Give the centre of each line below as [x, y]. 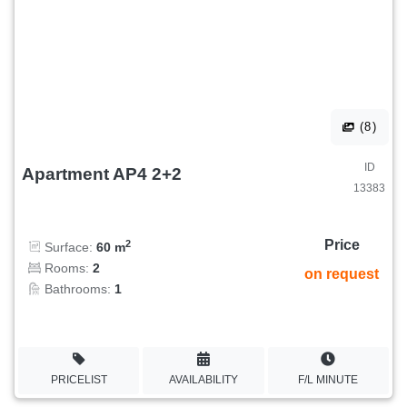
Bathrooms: [78, 289]
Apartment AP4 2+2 [102, 174]
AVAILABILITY [203, 379]
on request [342, 274]
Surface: [69, 248]
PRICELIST [79, 379]
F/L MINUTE [328, 379]
